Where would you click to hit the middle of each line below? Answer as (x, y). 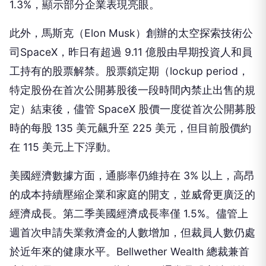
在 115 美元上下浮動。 (63, 147)
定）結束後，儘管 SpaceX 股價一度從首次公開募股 (133, 109)
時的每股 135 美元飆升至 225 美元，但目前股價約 (130, 128)
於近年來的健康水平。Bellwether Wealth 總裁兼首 (129, 251)
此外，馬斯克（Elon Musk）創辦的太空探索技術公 (131, 33)
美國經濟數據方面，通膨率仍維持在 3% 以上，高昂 (132, 175)
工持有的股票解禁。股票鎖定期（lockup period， (129, 71)
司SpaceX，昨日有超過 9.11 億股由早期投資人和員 (131, 52)
